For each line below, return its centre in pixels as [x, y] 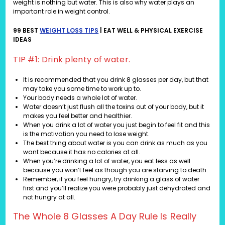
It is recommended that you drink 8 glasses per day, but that [116, 80]
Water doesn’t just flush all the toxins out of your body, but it [114, 107]
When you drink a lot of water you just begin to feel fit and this [117, 125]
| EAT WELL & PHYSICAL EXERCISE [151, 31]
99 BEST [27, 31]
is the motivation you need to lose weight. [87, 134]
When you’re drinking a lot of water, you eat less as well [107, 161]
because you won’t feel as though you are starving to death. [116, 170]
